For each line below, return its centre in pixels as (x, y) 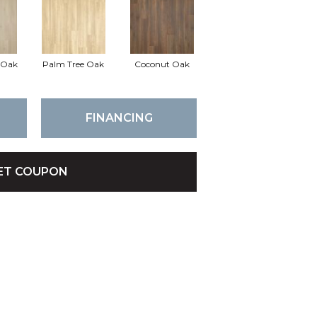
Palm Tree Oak (73, 64)
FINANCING (119, 118)
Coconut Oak (162, 64)
